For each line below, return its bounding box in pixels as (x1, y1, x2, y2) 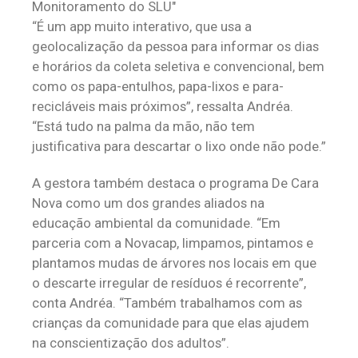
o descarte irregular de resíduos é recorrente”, (32, 275, 306, 291)
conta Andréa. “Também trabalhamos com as (32, 295, 302, 311)
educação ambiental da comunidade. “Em (32, 215, 280, 231)
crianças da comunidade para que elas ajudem (32, 315, 309, 331)
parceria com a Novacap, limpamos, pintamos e (32, 235, 313, 251)
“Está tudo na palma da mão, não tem (32, 118, 255, 134)
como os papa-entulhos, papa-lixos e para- (32, 78, 284, 94)
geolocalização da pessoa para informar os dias (32, 38, 319, 54)
